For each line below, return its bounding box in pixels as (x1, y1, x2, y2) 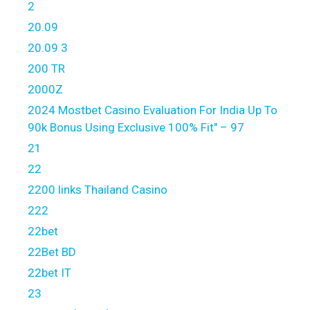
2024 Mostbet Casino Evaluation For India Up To (28, 103, 277, 118)
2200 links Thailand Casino (28, 183, 167, 197)
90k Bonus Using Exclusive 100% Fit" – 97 (28, 120, 244, 135)
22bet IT (28, 266, 71, 280)
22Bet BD (28, 245, 76, 259)
